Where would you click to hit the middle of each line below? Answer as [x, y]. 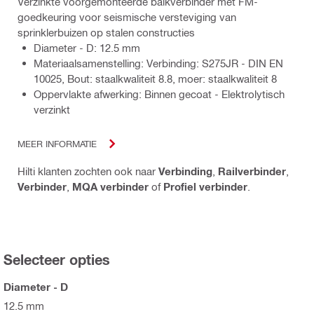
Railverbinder [252, 171]
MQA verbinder [110, 186]
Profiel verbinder [205, 186]
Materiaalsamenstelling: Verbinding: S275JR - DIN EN [158, 63]
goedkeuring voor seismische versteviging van [127, 16]
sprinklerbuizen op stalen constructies [106, 32]
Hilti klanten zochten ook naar [88, 171]
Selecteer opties [57, 259]
